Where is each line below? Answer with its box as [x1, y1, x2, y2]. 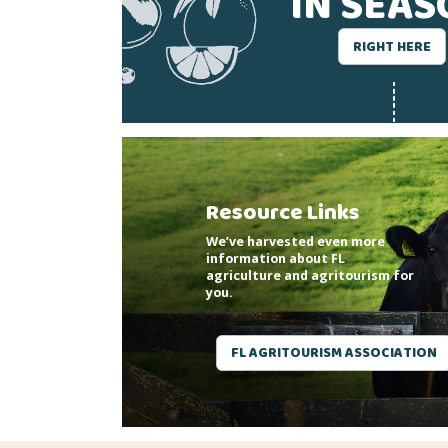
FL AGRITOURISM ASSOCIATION [231, 342, 437, 365]
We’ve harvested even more [206, 232, 385, 250]
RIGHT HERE [353, 35, 432, 58]
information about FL [206, 249, 345, 267]
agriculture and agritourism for [206, 266, 414, 284]
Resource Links [206, 194, 360, 231]
